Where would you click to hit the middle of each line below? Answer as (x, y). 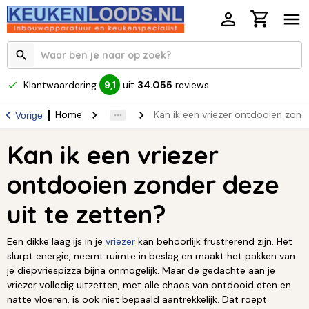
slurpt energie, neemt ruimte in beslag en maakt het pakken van (151, 256)
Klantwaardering (60, 84)
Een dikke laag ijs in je (56, 242)
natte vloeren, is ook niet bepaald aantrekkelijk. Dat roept (137, 300)
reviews (192, 84)
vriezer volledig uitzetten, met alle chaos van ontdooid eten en (149, 285)
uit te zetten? (87, 215)
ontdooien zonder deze (143, 185)
